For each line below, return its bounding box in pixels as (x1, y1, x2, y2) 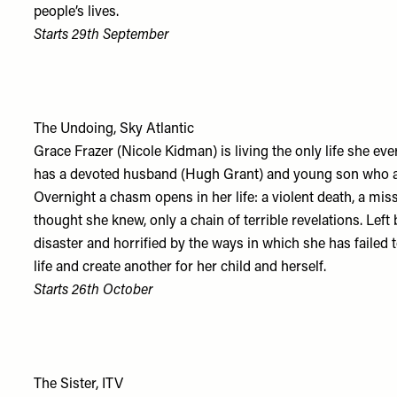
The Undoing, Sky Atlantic (34, 122, 195, 136)
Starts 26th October (34, 284, 153, 298)
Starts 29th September (34, 28, 169, 43)
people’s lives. (34, 5, 120, 19)
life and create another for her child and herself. (34, 261, 327, 275)
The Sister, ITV (34, 378, 124, 392)
